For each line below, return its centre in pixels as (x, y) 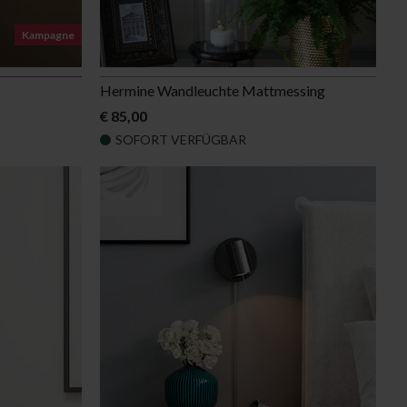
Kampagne (48, 35)
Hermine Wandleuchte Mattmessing (212, 91)
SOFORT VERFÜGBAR (180, 140)
